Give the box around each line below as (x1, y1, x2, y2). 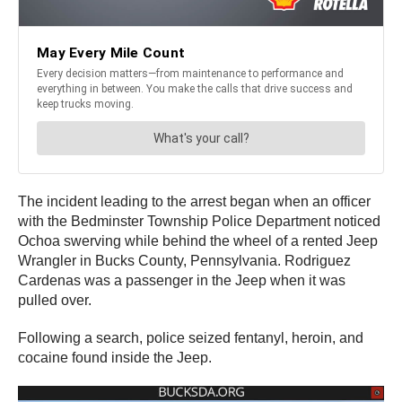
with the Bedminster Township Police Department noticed (18, 214, 380, 230)
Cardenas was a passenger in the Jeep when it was (18, 273, 345, 289)
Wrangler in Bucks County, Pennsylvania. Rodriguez (18, 253, 351, 269)
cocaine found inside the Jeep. (18, 350, 212, 366)
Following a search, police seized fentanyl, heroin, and (18, 330, 363, 346)
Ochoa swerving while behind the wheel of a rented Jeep (18, 233, 378, 249)
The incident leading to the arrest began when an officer (18, 194, 371, 210)
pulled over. (18, 293, 92, 309)
